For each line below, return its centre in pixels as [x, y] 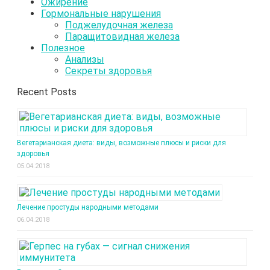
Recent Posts [47, 92]
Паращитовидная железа [122, 37]
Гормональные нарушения [101, 14]
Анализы [85, 60]
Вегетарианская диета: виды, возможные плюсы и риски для [121, 143]
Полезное [63, 48]
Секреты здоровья [108, 71]
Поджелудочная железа [119, 25]
